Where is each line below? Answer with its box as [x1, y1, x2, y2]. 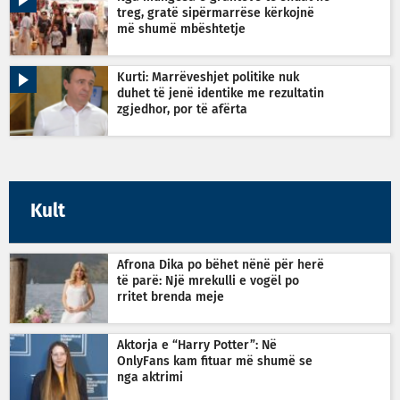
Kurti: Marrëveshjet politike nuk [117, 71, 299, 84]
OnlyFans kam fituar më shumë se [117, 354, 312, 368]
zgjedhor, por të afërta [117, 103, 247, 116]
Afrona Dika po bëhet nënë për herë [117, 258, 324, 271]
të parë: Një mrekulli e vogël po [117, 274, 299, 287]
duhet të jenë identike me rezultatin [117, 87, 324, 100]
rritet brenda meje [117, 290, 224, 304]
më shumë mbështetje [117, 22, 246, 36]
